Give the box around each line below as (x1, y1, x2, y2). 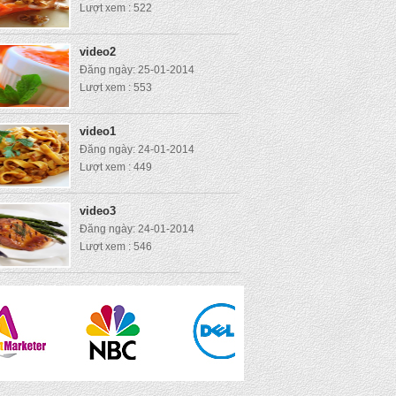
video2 (80, 45, 116, 58)
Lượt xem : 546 (80, 240, 152, 253)
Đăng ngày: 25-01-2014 (80, 64, 194, 76)
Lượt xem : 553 (80, 81, 152, 94)
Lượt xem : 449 (80, 161, 152, 173)
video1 (80, 125, 116, 138)
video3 (80, 204, 116, 217)
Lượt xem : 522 (80, 2, 152, 14)
